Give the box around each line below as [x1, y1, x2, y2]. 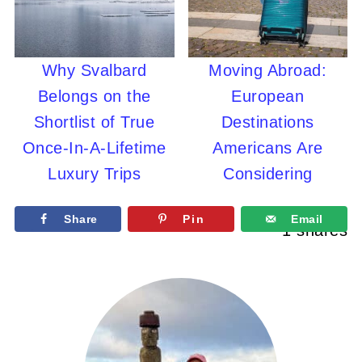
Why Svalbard [41, 61, 147, 80]
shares [297, 221, 348, 240]
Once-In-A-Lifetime [22, 139, 166, 158]
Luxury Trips [48, 165, 141, 183]
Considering [223, 165, 313, 183]
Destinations [221, 113, 314, 132]
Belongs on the [37, 87, 151, 106]
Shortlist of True [33, 113, 155, 132]
